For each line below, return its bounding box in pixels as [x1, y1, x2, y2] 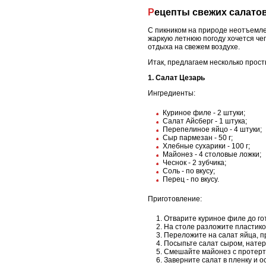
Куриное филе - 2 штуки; [163, 108, 245, 117]
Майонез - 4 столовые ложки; [163, 150, 261, 159]
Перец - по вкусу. [163, 175, 219, 183]
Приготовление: [148, 194, 202, 203]
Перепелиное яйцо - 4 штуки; [163, 125, 262, 134]
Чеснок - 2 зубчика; [163, 158, 226, 167]
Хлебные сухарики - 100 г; [163, 141, 250, 150]
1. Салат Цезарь [148, 73, 205, 82]
